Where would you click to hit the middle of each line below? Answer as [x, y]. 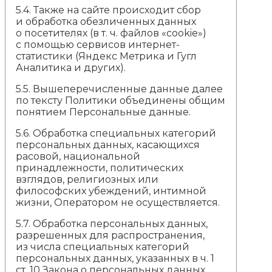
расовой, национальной [78, 156]
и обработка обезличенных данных [106, 21]
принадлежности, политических [100, 168]
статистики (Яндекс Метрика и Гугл [107, 56]
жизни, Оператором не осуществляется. [118, 202]
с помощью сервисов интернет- [98, 44]
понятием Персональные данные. [104, 112]
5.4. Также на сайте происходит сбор [109, 10]
